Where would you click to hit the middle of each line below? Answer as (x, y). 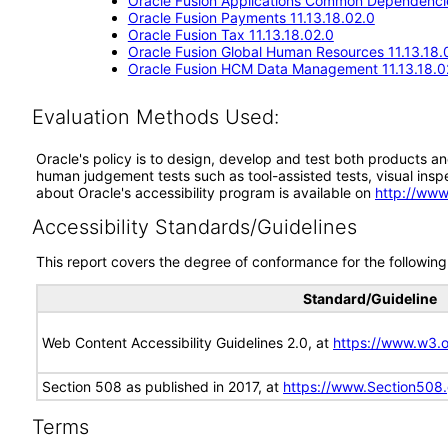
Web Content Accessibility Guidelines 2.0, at (187, 342)
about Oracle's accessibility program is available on (205, 192)
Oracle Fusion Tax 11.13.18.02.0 (230, 34)
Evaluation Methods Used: (155, 117)
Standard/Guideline (369, 298)
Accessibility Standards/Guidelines (194, 227)
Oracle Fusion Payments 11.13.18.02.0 (251, 17)
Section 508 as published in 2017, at (162, 386)
